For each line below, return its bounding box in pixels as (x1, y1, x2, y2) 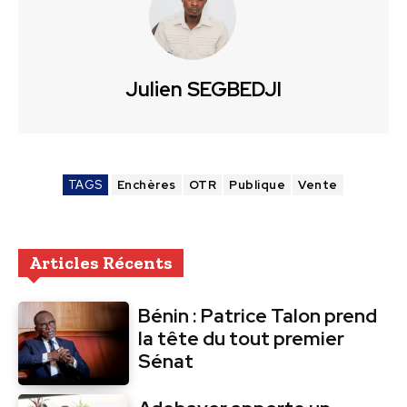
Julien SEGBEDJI (125, 76, 282, 104)
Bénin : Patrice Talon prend (138, 303, 378, 329)
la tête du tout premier (138, 326, 345, 352)
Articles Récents (29, 252, 173, 274)
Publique (229, 177, 285, 194)
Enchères (116, 177, 176, 194)
